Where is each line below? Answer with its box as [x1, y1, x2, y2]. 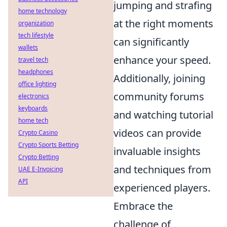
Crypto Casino [18, 128, 58, 137]
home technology [18, 7, 67, 15]
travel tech [18, 55, 48, 64]
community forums [113, 90, 204, 103]
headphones [18, 67, 53, 76]
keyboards [18, 104, 48, 112]
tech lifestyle [18, 31, 54, 40]
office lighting [18, 80, 56, 88]
